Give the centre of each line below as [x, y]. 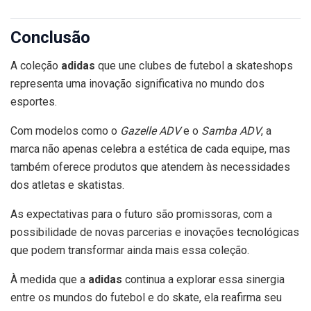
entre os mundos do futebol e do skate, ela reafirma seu [146, 297]
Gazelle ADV [150, 131]
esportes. [34, 101]
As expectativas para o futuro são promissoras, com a [141, 214]
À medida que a [49, 279]
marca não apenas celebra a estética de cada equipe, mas [150, 149]
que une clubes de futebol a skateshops [194, 65]
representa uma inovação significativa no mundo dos [137, 83]
